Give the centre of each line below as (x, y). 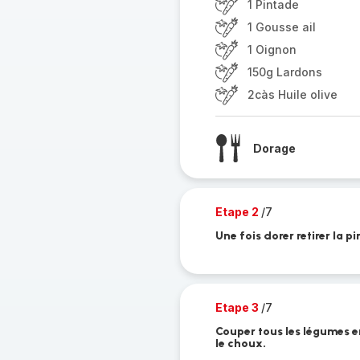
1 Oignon (272, 49)
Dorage (274, 148)
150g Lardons (284, 72)
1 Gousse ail (281, 27)
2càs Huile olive (292, 94)
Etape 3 (238, 307)
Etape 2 (238, 212)
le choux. (240, 344)
